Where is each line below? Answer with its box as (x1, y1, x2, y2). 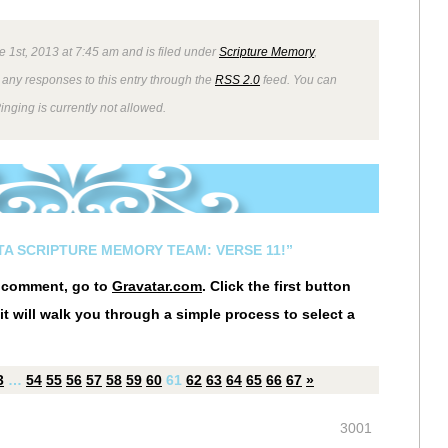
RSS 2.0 (215, 73, 260, 86)
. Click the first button (202, 278, 351, 294)
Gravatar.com (112, 278, 202, 294)
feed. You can (260, 73, 337, 86)
